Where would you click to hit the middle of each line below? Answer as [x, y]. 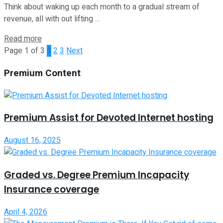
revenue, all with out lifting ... [52, 19]
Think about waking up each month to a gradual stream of [102, 7]
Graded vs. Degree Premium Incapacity [97, 175]
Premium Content [42, 73]
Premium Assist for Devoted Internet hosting [109, 118]
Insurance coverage [52, 189]
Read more [23, 39]
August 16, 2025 [32, 141]
